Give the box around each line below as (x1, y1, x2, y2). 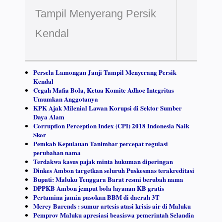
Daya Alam (33, 112, 64, 122)
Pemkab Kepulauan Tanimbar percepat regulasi (33, 139, 168, 149)
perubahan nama (33, 148, 81, 158)
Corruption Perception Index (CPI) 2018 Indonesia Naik (33, 121, 189, 131)
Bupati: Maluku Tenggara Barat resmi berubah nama (33, 174, 183, 184)
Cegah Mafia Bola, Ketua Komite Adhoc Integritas (33, 85, 174, 95)
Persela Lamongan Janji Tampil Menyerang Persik (33, 67, 176, 77)
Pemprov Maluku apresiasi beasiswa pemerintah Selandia (33, 210, 194, 220)
